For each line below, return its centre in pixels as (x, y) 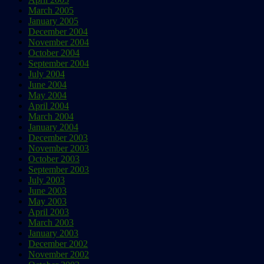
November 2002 (59, 254)
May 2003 (47, 201)
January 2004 (53, 127)
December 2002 (58, 243)
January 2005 (53, 21)
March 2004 (51, 116)
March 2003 (51, 222)
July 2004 (47, 74)
